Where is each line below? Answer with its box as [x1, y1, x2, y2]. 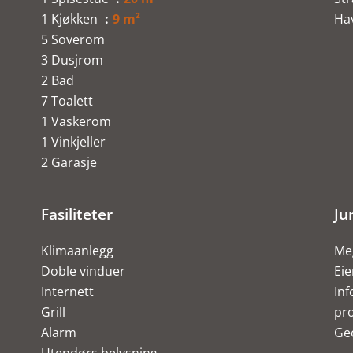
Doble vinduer [41, 262, 125, 280]
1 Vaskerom [41, 113, 111, 130]
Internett [41, 283, 94, 300]
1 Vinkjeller [41, 133, 106, 150]
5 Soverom [41, 31, 105, 48]
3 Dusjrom [41, 51, 103, 69]
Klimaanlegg [41, 242, 113, 259]
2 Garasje [41, 154, 97, 171]
